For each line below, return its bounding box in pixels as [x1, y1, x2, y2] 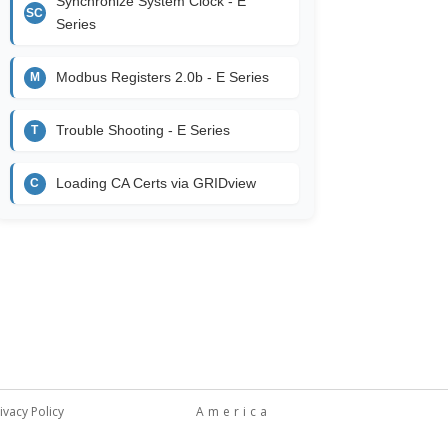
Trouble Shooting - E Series [55, 122, 230, 139]
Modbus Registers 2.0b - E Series [55, 69, 269, 86]
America [195, 402, 271, 420]
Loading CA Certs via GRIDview [55, 175, 256, 192]
